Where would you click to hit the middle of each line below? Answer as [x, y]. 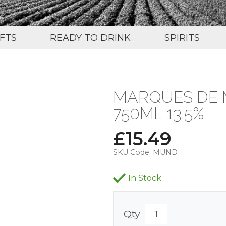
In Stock [145, 178]
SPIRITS [182, 38]
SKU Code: [132, 152]
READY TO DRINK [91, 38]
